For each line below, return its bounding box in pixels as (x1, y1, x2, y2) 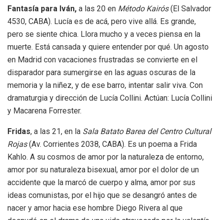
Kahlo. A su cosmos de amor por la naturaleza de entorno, (7, 152, 204, 162)
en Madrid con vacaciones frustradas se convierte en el (7, 55, 197, 64)
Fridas (7, 126, 30, 136)
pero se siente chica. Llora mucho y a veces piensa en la (7, 29, 200, 39)
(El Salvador (168, 3, 211, 13)
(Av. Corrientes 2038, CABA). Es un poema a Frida (27, 139, 197, 149)
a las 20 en (77, 3, 118, 13)
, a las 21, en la (30, 126, 82, 136)
